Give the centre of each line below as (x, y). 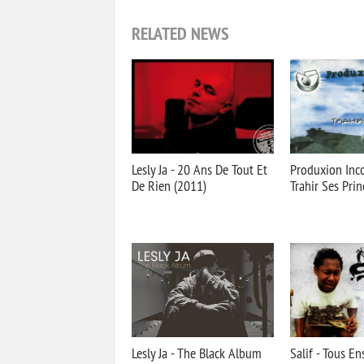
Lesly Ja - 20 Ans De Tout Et (199, 169)
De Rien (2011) (169, 186)
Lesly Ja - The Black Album (197, 353)
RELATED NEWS (180, 33)
